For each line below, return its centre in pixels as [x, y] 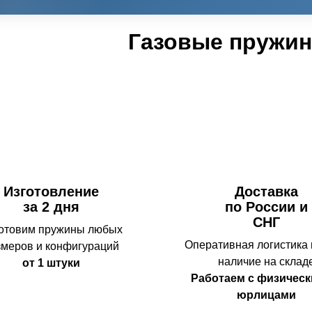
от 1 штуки [52, 263]
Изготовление [52, 191]
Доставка [267, 191]
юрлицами [267, 295]
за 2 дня [52, 206]
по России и [267, 206]
